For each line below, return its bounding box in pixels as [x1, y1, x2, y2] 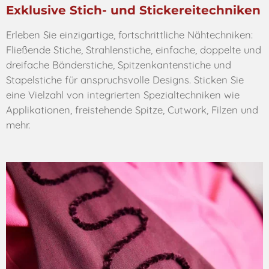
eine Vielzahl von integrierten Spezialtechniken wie [6, 88, 240, 101]
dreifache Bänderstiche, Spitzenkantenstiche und [6, 58, 231, 71]
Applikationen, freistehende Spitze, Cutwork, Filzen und [6, 103, 258, 116]
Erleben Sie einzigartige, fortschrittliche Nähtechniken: [6, 28, 253, 41]
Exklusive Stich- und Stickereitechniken [6, 2, 261, 17]
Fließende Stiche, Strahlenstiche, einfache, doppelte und [6, 43, 261, 56]
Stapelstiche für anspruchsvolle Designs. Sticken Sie [6, 73, 244, 86]
